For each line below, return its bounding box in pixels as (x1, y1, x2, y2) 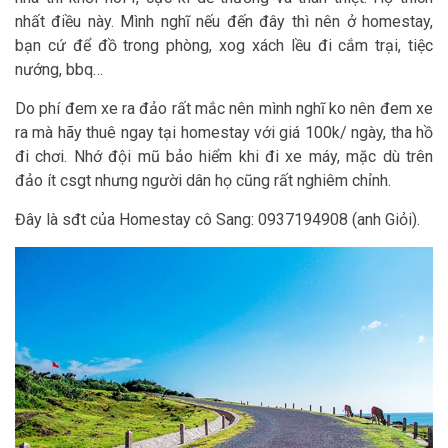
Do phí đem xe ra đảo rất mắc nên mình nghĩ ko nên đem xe (15, 98, 433, 118)
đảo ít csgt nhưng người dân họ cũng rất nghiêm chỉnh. (15, 170, 391, 190)
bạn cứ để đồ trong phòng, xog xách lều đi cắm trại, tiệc (15, 35, 433, 55)
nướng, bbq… (15, 59, 103, 79)
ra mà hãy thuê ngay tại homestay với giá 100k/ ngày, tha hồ (15, 122, 433, 142)
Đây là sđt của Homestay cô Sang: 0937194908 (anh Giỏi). (15, 209, 420, 229)
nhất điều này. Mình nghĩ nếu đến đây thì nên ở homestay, (15, 11, 433, 31)
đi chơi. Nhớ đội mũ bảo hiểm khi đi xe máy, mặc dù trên (15, 146, 433, 166)
